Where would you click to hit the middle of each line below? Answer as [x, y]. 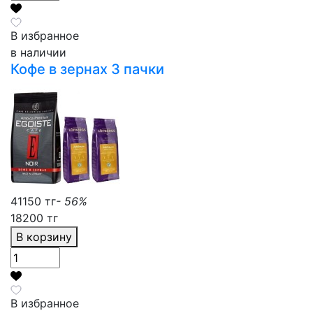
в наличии [38, 52]
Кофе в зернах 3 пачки [87, 69]
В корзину [49, 236]
